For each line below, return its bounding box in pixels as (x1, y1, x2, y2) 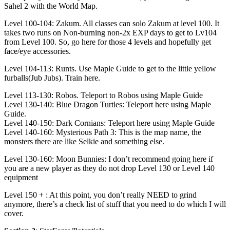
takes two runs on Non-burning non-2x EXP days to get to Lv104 (4, 28, 217, 37)
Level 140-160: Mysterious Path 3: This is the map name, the (4, 127, 201, 137)
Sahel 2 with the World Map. (4, 1, 98, 10)
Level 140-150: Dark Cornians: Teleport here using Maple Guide (4, 118, 215, 127)
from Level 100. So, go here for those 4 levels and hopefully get (4, 37, 211, 46)
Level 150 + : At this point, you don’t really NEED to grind (4, 190, 197, 199)
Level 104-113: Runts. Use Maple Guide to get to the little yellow (4, 64, 216, 73)
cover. (4, 208, 24, 218)
